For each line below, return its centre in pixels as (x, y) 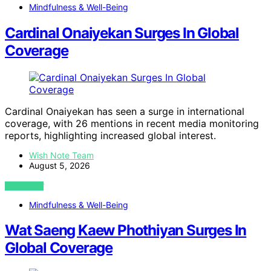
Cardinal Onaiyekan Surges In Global (122, 33)
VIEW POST (24, 186)
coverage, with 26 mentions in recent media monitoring (132, 123)
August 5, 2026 (60, 165)
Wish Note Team (61, 155)
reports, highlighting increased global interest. (110, 135)
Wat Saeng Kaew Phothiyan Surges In (126, 230)
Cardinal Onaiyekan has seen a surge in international (125, 111)
